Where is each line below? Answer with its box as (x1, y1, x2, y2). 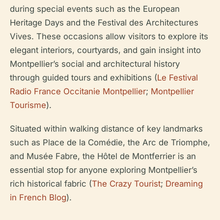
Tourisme (10, 100, 46, 110)
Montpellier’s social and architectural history (10, 59, 180, 69)
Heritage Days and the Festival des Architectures (10, 18, 198, 27)
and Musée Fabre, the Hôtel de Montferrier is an (10, 151, 196, 161)
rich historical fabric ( (10, 179, 92, 189)
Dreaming (165, 179, 203, 189)
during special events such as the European (10, 4, 180, 14)
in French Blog (10, 192, 66, 202)
